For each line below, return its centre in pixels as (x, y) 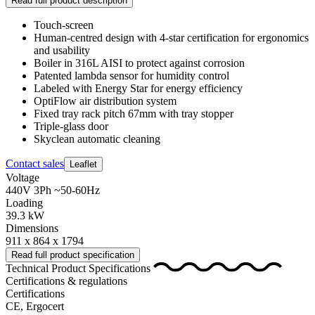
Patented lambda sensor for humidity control (131, 75)
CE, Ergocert (35, 306)
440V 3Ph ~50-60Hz (53, 190)
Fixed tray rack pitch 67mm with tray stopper (134, 113)
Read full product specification (73, 255)
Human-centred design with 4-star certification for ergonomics (171, 37)
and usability (62, 50)
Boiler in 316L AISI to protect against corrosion (139, 63)
